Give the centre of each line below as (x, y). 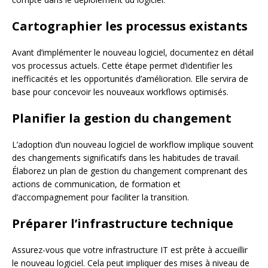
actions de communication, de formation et (96, 184)
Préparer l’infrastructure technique (123, 223)
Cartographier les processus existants (130, 26)
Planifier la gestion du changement (122, 118)
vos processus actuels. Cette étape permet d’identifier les (122, 65)
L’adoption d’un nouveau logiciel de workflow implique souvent (133, 144)
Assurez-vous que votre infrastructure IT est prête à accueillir (130, 249)
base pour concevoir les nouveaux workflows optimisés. (120, 92)
